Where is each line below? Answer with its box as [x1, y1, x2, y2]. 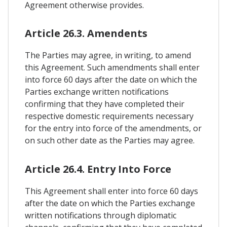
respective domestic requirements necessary [25, 110, 194, 122]
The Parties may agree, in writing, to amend [25, 50, 191, 61]
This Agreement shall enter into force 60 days [25, 185, 198, 197]
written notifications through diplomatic [25, 209, 176, 221]
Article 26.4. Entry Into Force [25, 162, 171, 176]
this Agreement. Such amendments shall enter [25, 62, 200, 73]
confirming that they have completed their [25, 98, 184, 110]
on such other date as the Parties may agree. [25, 135, 195, 146]
